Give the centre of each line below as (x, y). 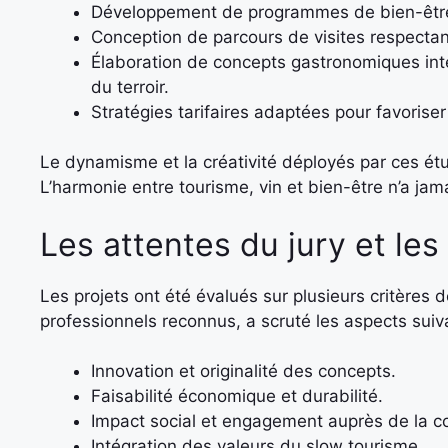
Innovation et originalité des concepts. (243, 371)
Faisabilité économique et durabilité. (237, 396)
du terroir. (130, 86)
